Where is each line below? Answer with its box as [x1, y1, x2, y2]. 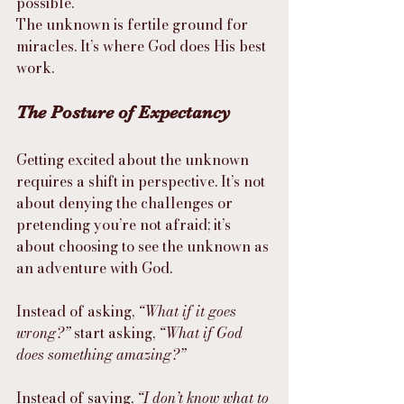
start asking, [70, 322, 159, 344]
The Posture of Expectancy [16, 102, 231, 123]
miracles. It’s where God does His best [16, 35, 270, 57]
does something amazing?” [16, 344, 186, 365]
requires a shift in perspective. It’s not [16, 170, 269, 192]
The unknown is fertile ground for [16, 14, 252, 35]
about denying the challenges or [16, 192, 236, 214]
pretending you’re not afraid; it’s [16, 214, 234, 235]
